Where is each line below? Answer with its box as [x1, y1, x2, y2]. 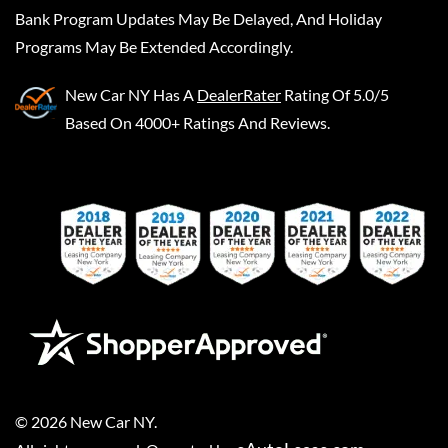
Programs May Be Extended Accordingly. [15, 37, 293, 56]
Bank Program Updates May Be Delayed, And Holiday [15, 9, 382, 28]
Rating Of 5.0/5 [284, 85, 389, 104]
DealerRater [197, 85, 281, 104]
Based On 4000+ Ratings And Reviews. [65, 113, 330, 132]
